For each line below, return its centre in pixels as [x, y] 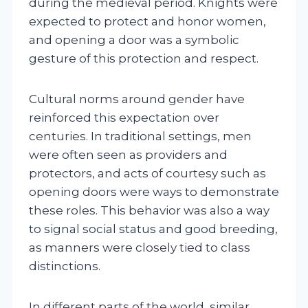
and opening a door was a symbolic [134, 40]
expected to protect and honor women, [147, 21]
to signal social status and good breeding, [153, 229]
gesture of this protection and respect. [144, 58]
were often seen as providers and [128, 154]
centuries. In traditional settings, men [140, 136]
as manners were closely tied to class [140, 247]
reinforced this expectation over [124, 117]
